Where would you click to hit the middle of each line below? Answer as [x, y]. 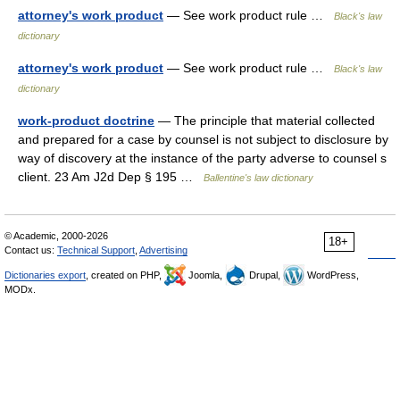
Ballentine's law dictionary [258, 178]
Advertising [163, 250]
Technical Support [96, 250]
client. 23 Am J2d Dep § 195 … [111, 177]
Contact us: [31, 250]
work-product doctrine [86, 121]
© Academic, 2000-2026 [56, 236]
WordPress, [332, 275]
